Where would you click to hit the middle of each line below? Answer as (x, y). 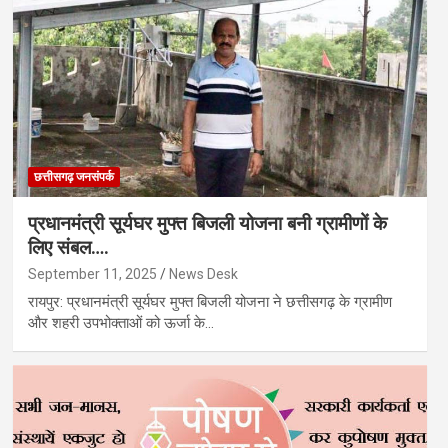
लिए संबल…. (68, 248)
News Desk (203, 274)
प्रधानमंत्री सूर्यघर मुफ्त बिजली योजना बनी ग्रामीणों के (207, 224)
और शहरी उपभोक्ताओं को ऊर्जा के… (120, 323)
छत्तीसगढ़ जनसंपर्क (73, 177)
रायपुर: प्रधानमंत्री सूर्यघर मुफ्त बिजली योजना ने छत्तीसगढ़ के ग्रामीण (209, 302)
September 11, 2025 (92, 274)
